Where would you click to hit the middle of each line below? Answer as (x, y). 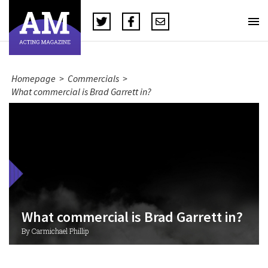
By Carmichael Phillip (55, 231)
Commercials (93, 78)
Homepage (33, 78)
